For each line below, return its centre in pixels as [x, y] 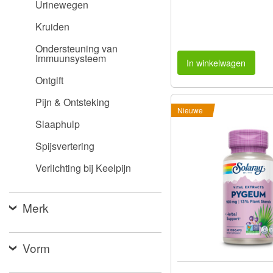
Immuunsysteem [71, 58]
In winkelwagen [216, 62]
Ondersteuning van [76, 48]
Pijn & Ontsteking [73, 102]
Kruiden [52, 27]
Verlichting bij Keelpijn [83, 168]
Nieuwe [190, 110]
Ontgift [49, 80]
